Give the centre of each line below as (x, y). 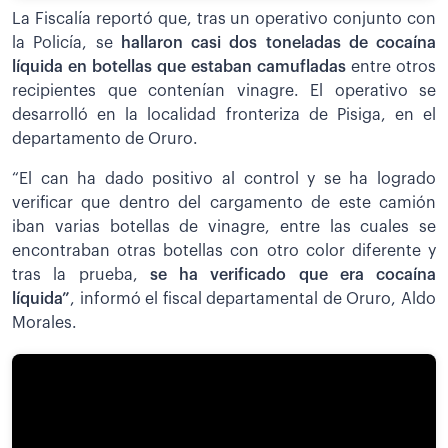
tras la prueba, (81, 274)
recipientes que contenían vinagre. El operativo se (224, 90)
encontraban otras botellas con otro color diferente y (224, 250)
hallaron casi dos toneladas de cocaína (278, 42)
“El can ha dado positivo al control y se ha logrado (224, 178)
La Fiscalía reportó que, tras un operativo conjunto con (224, 18)
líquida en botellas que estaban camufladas (181, 66)
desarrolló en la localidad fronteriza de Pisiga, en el (224, 114)
